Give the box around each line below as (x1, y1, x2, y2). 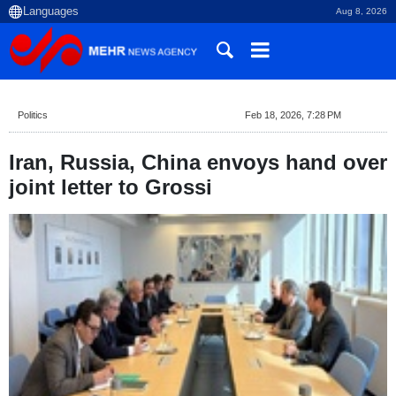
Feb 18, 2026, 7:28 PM (244, 110, 341, 120)
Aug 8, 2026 (336, 6, 387, 16)
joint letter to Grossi (9, 175, 212, 199)
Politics (18, 110, 48, 120)
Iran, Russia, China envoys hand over (9, 150, 387, 174)
